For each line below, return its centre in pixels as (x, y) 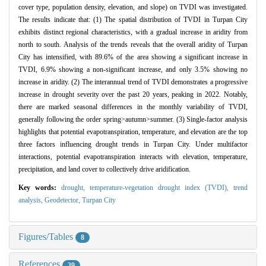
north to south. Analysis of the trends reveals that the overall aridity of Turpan (133, 45)
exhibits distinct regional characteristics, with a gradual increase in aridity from (133, 32)
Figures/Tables (47, 237)
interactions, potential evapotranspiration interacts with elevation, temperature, (133, 157)
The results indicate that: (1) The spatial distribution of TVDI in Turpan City (133, 20)
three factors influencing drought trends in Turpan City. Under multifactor (133, 145)
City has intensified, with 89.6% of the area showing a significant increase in (133, 57)
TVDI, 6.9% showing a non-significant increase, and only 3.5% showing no (133, 70)
